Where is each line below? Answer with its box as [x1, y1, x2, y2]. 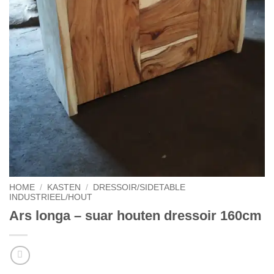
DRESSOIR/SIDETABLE [93, 183, 186, 193]
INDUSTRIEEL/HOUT [9, 193, 92, 202]
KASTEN [47, 183, 81, 193]
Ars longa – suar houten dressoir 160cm [9, 207, 262, 223]
